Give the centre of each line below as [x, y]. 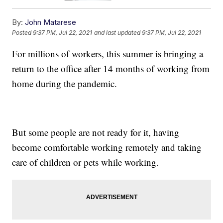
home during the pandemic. [65, 83]
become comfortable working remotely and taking [107, 147]
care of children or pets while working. [86, 162]
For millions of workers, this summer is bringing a [108, 53]
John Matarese [51, 22]
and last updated [117, 33]
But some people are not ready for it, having [96, 132]
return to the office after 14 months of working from [111, 68]
